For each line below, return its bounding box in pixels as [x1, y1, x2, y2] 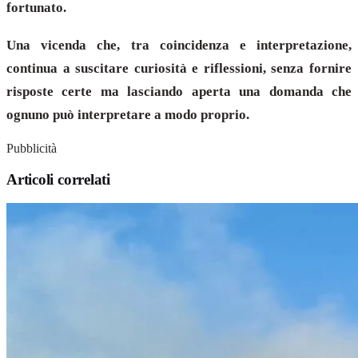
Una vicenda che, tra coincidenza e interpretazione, [6, 38, 352, 54]
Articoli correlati [6, 170, 110, 188]
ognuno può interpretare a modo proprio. [6, 107, 249, 123]
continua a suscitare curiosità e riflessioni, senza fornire [6, 61, 352, 77]
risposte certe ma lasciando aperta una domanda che [6, 84, 352, 100]
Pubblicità [6, 141, 57, 156]
